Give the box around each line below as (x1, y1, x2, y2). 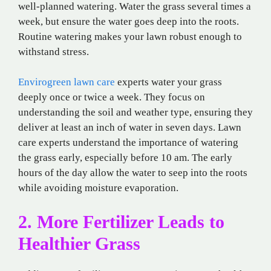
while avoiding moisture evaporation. (18, 182, 178, 194)
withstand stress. (18, 45, 89, 57)
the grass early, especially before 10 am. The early (18, 152, 232, 164)
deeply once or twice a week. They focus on (18, 91, 205, 103)
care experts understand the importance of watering (18, 137, 238, 149)
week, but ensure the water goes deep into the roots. (18, 15, 239, 27)
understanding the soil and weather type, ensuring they (18, 106, 253, 119)
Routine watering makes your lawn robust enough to (18, 30, 242, 42)
